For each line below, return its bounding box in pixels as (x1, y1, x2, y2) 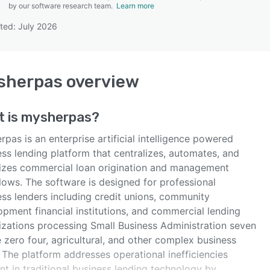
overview (63, 72, 139, 92)
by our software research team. (8, 1, 116, 10)
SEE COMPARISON (97, 55, 167, 64)
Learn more (116, 1, 154, 10)
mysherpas (21, 109, 92, 125)
